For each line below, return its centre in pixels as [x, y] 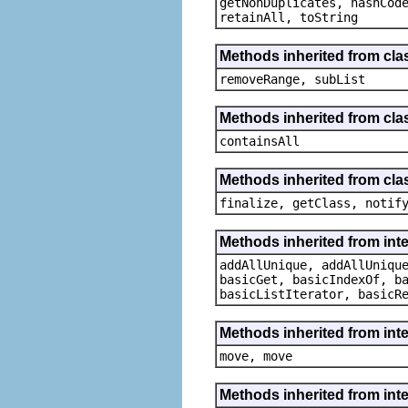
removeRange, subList [292, 79]
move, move [256, 356]
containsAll [260, 141]
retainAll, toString [289, 17]
